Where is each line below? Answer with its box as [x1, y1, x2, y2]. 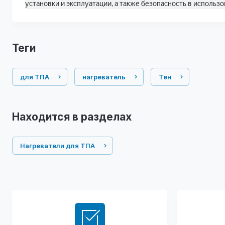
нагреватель [82, 73, 126, 81]
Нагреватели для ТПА [20, 142, 95, 150]
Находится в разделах [12, 110, 132, 123]
